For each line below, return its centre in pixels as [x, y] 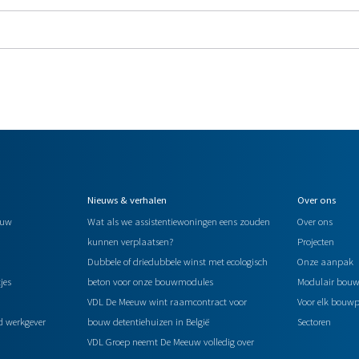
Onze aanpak [326, 262]
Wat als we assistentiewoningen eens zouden [178, 222]
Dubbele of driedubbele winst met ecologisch [177, 262]
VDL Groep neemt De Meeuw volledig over [170, 342]
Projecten [316, 242]
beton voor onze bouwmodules [150, 282]
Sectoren [315, 322]
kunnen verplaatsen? [130, 242]
